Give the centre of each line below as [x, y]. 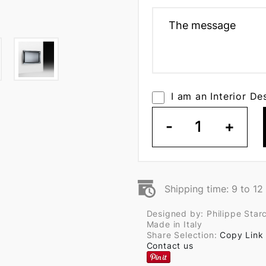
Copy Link [242, 235]
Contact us [170, 246]
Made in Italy [174, 224]
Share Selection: [183, 235]
